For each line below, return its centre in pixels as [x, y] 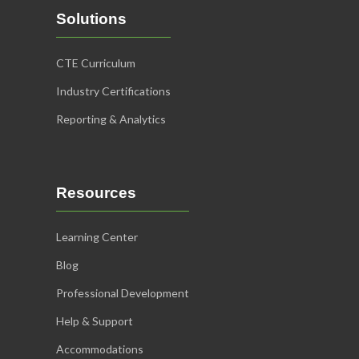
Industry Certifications [113, 91]
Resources [96, 192]
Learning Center [97, 236]
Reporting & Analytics [111, 119]
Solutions [91, 18]
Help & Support [95, 321]
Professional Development [123, 292]
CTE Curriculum [96, 63]
